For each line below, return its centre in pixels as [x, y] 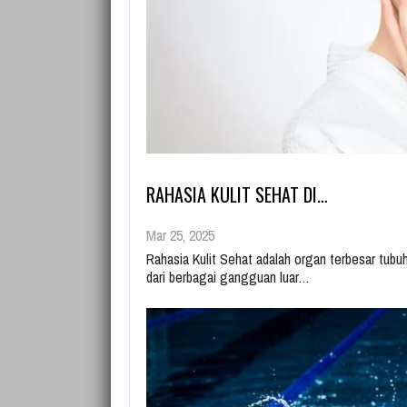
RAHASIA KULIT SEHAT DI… [237, 194]
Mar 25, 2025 [180, 235]
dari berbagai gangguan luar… [228, 277]
